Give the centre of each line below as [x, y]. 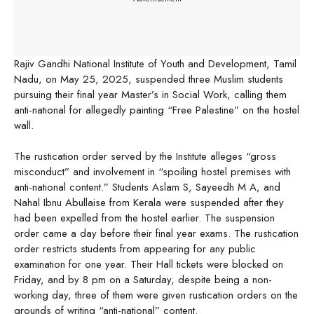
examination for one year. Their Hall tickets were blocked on [149, 265]
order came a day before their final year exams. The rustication [156, 234]
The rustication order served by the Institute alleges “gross [145, 157]
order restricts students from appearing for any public [135, 249]
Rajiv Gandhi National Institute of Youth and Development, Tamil [155, 63]
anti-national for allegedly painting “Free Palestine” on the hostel [157, 110]
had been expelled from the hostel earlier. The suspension [144, 218]
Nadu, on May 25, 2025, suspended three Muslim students [149, 79]
